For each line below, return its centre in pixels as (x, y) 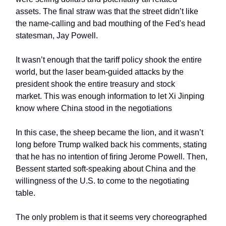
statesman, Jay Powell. (57, 36)
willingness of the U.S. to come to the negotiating (102, 181)
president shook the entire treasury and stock (95, 84)
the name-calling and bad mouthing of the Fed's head (110, 24)
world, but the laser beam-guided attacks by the (100, 72)
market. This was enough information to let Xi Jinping (110, 96)
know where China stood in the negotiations (94, 108)
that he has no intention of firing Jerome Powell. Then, (111, 157)
